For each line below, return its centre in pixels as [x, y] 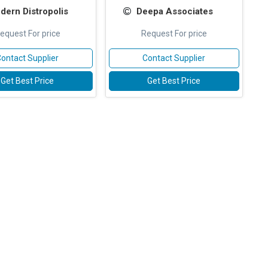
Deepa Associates [174, 11]
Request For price [174, 33]
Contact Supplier [174, 58]
